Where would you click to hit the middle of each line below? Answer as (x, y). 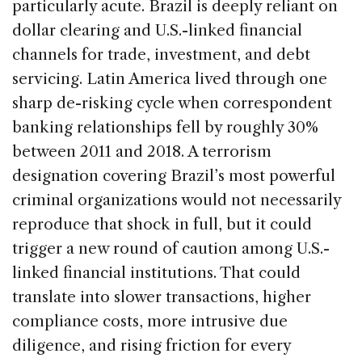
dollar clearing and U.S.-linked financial (157, 30)
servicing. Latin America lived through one (170, 78)
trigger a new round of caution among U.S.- (171, 248)
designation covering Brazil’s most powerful (174, 175)
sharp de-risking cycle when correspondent (172, 103)
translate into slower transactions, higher (162, 297)
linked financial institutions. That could (156, 272)
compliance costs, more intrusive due (150, 321)
